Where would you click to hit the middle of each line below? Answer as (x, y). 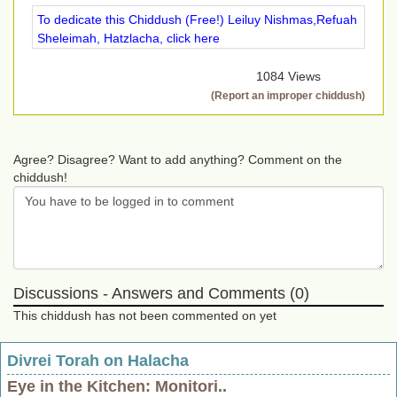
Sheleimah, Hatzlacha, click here (128, 39)
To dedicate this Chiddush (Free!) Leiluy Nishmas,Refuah (197, 20)
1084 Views (288, 77)
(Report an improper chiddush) (288, 96)
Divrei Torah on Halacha (98, 361)
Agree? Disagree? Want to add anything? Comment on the (178, 160)
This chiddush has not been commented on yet (145, 316)
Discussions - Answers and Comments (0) (161, 294)
